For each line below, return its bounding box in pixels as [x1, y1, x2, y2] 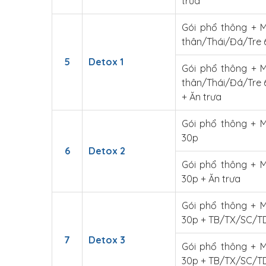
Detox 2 [88, 145, 125, 157]
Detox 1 [88, 56, 123, 68]
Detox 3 [88, 234, 125, 246]
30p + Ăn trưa [182, 173, 240, 185]
